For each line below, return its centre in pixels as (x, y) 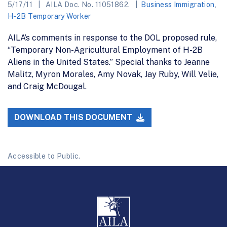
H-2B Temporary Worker (49, 16)
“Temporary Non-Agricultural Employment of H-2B (105, 50)
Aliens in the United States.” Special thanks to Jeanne (109, 62)
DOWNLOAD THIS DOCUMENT (74, 118)
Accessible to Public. (44, 156)
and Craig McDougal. (47, 86)
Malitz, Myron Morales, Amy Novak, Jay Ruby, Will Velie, (113, 74)
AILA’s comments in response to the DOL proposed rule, (112, 37)
